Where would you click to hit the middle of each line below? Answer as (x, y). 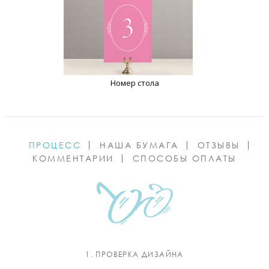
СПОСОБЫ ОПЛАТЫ (184, 159)
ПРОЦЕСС (55, 145)
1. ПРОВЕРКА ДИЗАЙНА (134, 255)
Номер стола (134, 83)
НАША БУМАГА (139, 145)
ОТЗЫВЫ (219, 145)
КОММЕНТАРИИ (73, 159)
